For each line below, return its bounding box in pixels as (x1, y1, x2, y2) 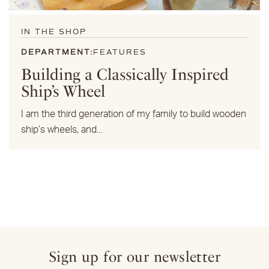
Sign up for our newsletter (48, 247, 221, 265)
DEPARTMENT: (21, 48, 93, 57)
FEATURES (93, 48, 147, 57)
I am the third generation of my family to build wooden (21, 109, 246, 119)
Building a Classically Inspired (21, 65, 229, 84)
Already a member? (95, 186, 174, 195)
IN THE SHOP (21, 28, 86, 37)
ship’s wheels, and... (21, 124, 102, 134)
